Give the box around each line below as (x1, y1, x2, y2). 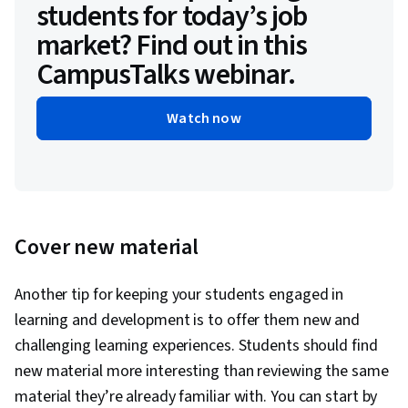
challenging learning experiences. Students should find (15, 334, 378, 358)
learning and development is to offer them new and (15, 309, 361, 332)
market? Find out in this (36, 25, 307, 67)
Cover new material (15, 231, 199, 264)
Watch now (167, 108, 241, 129)
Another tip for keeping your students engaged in (15, 283, 344, 307)
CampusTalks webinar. (36, 54, 295, 97)
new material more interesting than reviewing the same (15, 360, 389, 383)
